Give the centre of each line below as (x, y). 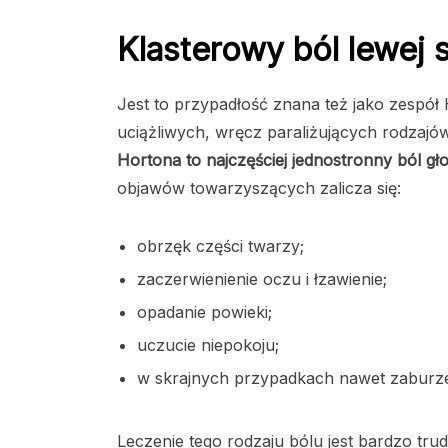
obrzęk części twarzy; (220, 246)
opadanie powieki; (204, 312)
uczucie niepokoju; (208, 345)
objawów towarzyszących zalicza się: (259, 188)
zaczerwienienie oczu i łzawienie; (262, 279)
